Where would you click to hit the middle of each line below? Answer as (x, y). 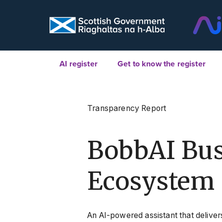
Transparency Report (127, 109)
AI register (79, 64)
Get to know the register (161, 64)
